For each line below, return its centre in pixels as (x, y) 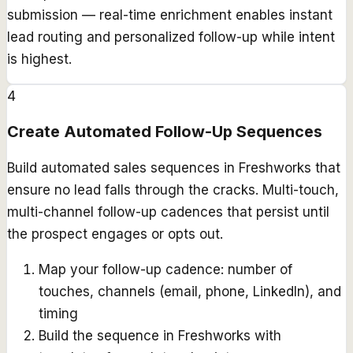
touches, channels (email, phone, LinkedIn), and (190, 291)
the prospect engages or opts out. (115, 234)
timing (58, 313)
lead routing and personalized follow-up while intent (171, 37)
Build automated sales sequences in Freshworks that (174, 167)
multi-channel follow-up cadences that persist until (168, 212)
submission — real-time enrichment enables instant (170, 15)
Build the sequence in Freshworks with (160, 335)
